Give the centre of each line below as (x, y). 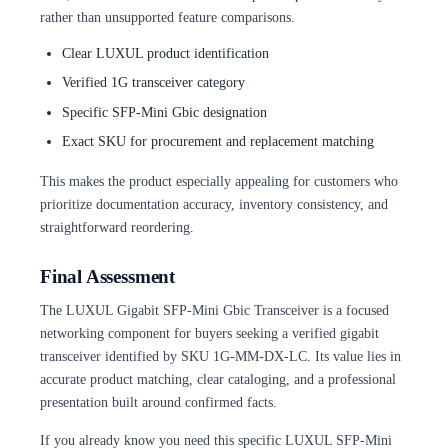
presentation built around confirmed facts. (158, 402)
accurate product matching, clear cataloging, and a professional (218, 379)
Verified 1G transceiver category (153, 82)
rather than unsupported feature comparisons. (167, 16)
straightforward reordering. (117, 227)
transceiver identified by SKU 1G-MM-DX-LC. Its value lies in (220, 356)
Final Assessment (107, 276)
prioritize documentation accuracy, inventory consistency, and (214, 204)
